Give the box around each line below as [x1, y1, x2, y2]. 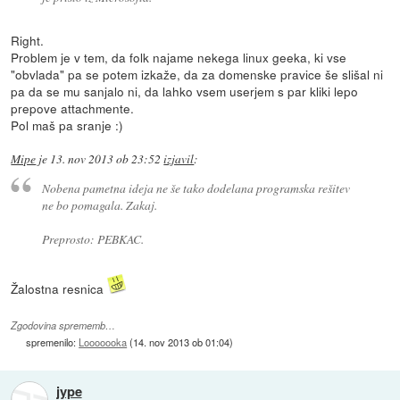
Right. [11, 30, 45, 49]
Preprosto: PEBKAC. [41, 230, 144, 248]
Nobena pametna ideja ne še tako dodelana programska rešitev [41, 179, 350, 197]
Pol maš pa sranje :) [11, 115, 124, 134]
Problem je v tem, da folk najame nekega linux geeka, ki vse [11, 47, 347, 66]
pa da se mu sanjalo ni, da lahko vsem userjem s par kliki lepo [11, 81, 359, 100]
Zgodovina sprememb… [11, 319, 116, 333]
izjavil [163, 150, 195, 167]
